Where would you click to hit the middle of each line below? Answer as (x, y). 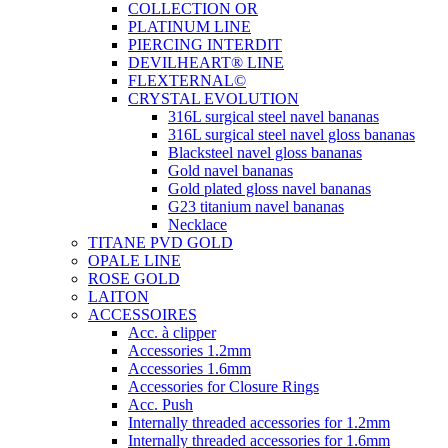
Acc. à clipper (172, 332)
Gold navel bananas (230, 170)
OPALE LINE (134, 260)
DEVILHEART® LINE (206, 62)
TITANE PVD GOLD (160, 242)
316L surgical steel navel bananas (273, 116)
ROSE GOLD (134, 278)
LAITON (118, 296)
